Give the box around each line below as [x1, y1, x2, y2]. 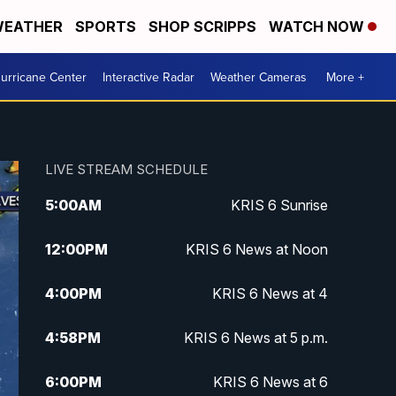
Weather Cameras [210, 67, 307, 86]
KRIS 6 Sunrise [230, 196, 328, 215]
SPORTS [75, 18, 136, 35]
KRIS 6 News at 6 [212, 373, 328, 392]
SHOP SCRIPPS [148, 18, 256, 35]
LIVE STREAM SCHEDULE [44, 161, 208, 179]
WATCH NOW [269, 18, 368, 35]
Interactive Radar [103, 67, 194, 86]
